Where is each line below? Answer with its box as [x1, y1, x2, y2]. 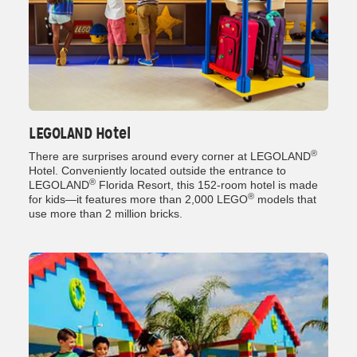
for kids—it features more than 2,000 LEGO [29, 193, 248, 206]
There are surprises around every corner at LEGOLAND [29, 150, 311, 163]
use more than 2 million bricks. [29, 207, 182, 221]
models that [254, 193, 316, 206]
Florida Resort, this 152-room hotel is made [96, 178, 318, 192]
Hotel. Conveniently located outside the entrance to [29, 164, 286, 178]
